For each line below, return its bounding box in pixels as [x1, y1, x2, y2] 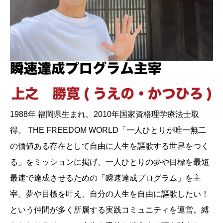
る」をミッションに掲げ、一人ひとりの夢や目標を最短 [10, 158, 209, 167]
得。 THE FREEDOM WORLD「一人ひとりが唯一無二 [10, 126, 206, 135]
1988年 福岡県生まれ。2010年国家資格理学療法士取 [10, 110, 199, 119]
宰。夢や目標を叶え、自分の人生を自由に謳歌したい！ [10, 190, 209, 199]
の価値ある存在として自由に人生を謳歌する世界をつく [10, 142, 209, 151]
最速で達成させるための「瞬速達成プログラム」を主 [10, 174, 201, 183]
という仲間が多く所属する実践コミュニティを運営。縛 [10, 206, 209, 215]
